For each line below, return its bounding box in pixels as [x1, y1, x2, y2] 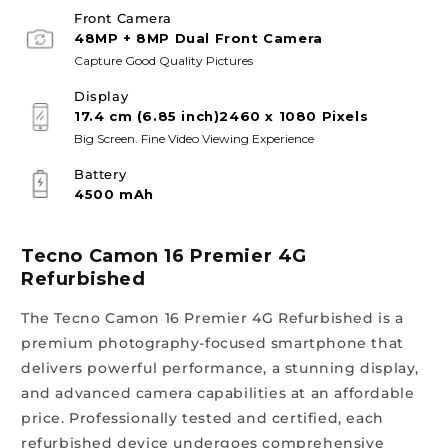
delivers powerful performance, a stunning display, [21, 358, 420, 377]
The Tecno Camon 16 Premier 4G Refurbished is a [21, 308, 404, 327]
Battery [74, 165, 127, 182]
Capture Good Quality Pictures [74, 52, 253, 68]
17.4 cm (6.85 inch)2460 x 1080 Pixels [74, 107, 369, 124]
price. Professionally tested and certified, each [21, 408, 384, 427]
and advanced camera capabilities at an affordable [21, 383, 415, 402]
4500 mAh [74, 185, 154, 202]
